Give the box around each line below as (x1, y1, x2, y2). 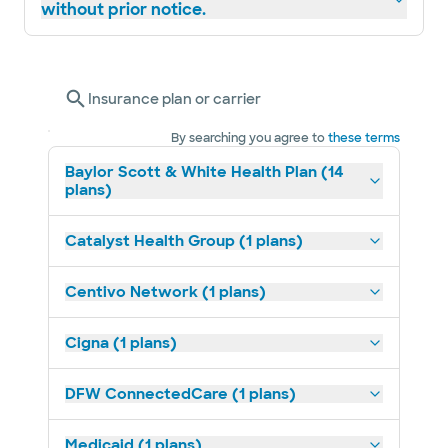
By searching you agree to (171, 130, 325, 146)
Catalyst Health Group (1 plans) (65, 231, 303, 251)
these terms (328, 130, 400, 146)
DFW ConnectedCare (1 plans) (65, 384, 296, 404)
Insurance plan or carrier (88, 90, 261, 108)
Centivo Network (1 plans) (65, 282, 266, 302)
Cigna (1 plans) (65, 333, 177, 353)
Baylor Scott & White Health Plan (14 (65, 162, 344, 182)
